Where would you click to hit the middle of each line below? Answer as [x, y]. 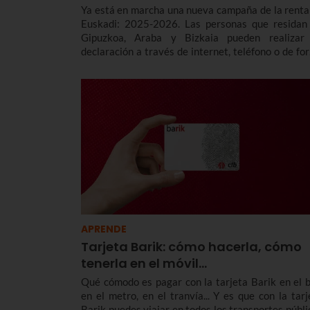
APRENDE [104, 229]
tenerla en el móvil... [144, 264]
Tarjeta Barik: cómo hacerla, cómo [191, 247]
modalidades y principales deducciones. [170, 79]
